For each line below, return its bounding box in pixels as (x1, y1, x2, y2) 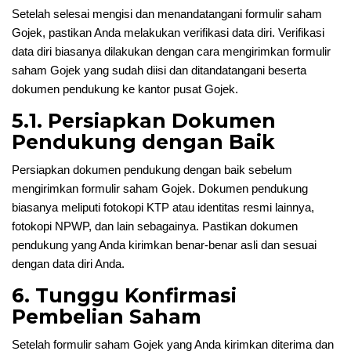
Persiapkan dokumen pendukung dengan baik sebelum (12, 163, 292, 176)
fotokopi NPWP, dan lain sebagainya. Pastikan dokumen (12, 219, 298, 233)
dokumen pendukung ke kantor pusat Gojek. (12, 82, 238, 96)
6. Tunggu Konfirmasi (12, 284, 237, 307)
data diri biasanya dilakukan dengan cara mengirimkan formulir (12, 45, 331, 58)
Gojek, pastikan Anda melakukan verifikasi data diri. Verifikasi (12, 26, 324, 39)
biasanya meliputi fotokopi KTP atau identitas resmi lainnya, (12, 201, 314, 214)
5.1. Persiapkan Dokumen (12, 109, 276, 132)
